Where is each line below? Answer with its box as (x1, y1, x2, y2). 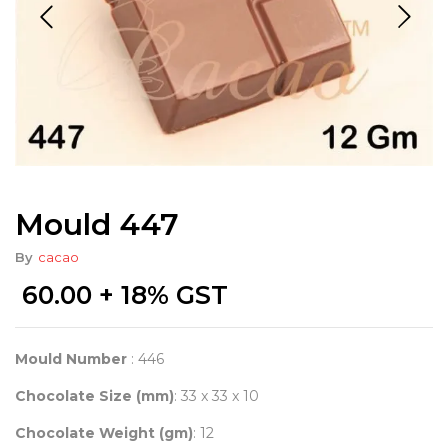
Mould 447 (15, 205, 179, 243)
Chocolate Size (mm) (15, 386, 174, 405)
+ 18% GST (92, 279, 228, 310)
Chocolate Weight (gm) (15, 423, 193, 442)
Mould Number (15, 349, 127, 368)
